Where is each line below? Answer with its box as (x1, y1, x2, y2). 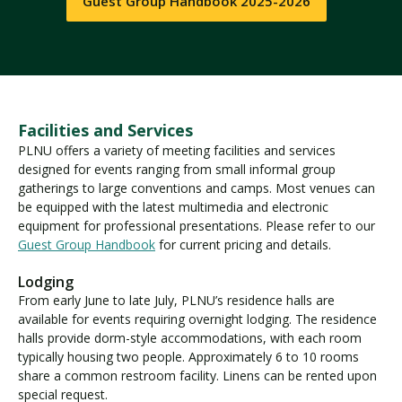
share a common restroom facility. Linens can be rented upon (18, 367, 377, 385)
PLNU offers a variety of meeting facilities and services (18, 141, 336, 159)
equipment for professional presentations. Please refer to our (18, 216, 375, 234)
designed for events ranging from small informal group (18, 160, 336, 178)
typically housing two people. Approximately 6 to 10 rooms (18, 348, 359, 366)
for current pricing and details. (155, 235, 331, 253)
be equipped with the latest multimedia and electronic (18, 197, 328, 215)
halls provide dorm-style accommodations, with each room (18, 329, 362, 347)
